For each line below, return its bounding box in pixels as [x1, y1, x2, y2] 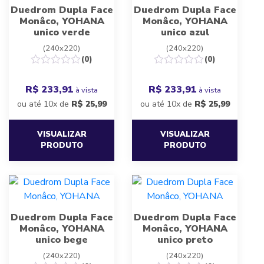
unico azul [160, 26, 209, 39]
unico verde [33, 26, 90, 39]
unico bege [35, 233, 88, 247]
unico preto [157, 233, 213, 247]
